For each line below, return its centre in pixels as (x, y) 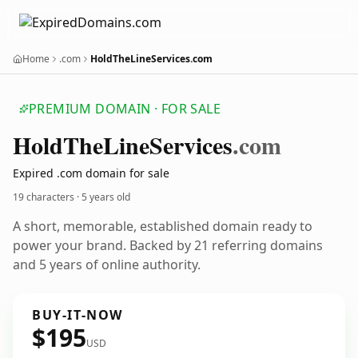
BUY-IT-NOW (78, 315)
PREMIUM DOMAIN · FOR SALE (125, 109)
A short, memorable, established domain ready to (163, 226)
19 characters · (47, 197)
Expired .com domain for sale (91, 173)
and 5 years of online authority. (107, 265)
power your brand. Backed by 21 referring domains (168, 245)
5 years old (106, 197)
